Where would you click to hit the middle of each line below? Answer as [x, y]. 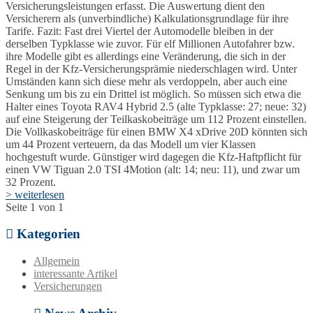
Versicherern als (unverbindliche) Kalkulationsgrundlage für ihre [147, 18]
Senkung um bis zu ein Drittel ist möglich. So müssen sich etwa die [153, 94]
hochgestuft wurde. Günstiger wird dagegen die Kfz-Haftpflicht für [153, 156]
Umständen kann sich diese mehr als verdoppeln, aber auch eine [146, 81]
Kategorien [47, 234]
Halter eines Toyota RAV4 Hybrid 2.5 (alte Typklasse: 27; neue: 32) [156, 106]
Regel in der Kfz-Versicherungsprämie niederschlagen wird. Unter [151, 68]
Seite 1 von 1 [35, 207]
